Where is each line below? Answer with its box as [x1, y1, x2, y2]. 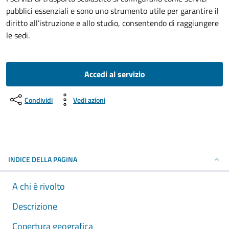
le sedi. [6, 29, 30, 41]
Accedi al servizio [84, 68, 145, 80]
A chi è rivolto [12, 179, 65, 193]
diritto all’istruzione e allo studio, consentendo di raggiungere [6, 17, 219, 29]
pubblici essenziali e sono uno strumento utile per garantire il [6, 5, 219, 17]
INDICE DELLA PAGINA [8, 154, 77, 165]
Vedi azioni [73, 94, 105, 105]
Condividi [25, 94, 53, 105]
